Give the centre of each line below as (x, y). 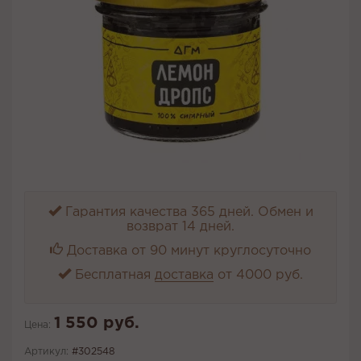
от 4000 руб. (258, 276)
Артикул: (46, 352)
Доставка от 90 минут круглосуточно (187, 251)
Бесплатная (113, 276)
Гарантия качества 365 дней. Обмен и (187, 213)
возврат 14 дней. (180, 227)
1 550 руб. (97, 324)
